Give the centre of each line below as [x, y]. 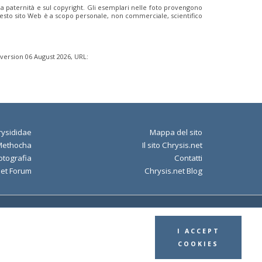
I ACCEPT [198, 231]
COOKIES [199, 244]
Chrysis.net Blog [173, 170]
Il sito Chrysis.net [172, 145]
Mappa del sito [176, 132]
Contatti [188, 158]
